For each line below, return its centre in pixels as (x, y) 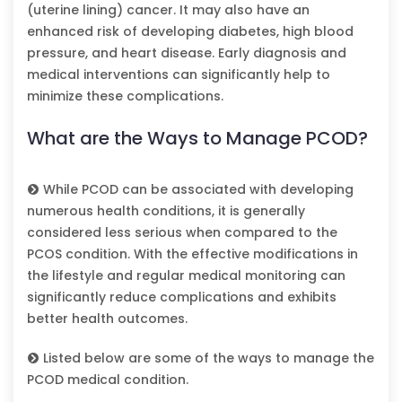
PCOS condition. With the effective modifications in (192, 253)
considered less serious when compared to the (182, 232)
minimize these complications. (125, 96)
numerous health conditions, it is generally (166, 210)
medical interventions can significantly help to (179, 74)
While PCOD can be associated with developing (197, 189)
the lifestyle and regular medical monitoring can (186, 275)
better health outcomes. (107, 318)
